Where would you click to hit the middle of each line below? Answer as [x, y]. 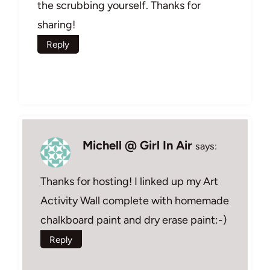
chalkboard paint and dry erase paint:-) [133, 220]
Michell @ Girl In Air [137, 145]
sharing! [56, 24]
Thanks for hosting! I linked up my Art [129, 181]
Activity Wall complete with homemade [135, 200]
